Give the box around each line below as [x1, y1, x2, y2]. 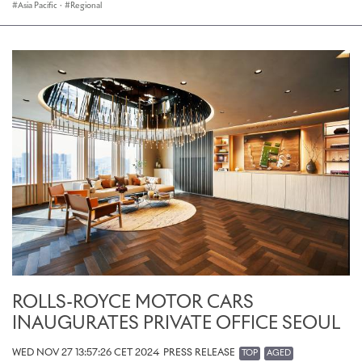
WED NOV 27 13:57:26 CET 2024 [12, 347, 159, 358]
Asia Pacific [18, 2, 57, 11]
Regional [70, 2, 102, 11]
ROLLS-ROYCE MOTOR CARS [12, 293, 254, 312]
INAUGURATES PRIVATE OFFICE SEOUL [12, 314, 340, 333]
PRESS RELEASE [163, 347, 235, 358]
